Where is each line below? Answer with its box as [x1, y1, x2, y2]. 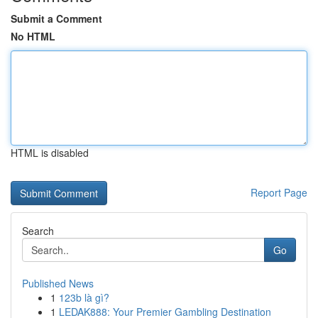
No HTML [11, 29, 55, 43]
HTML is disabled [11, 146, 89, 160]
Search [22, 224, 54, 238]
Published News [22, 276, 94, 290]
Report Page [251, 185, 307, 199]
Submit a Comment [11, 11, 102, 26]
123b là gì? [59, 290, 109, 305]
